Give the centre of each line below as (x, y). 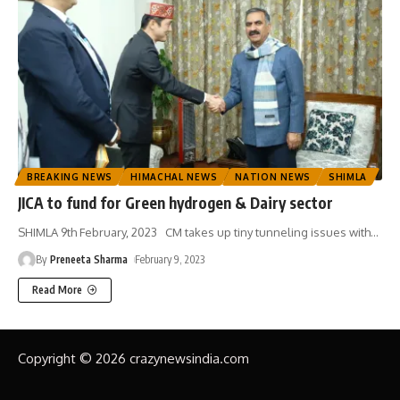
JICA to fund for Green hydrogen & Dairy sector (177, 203)
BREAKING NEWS (70, 177)
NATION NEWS (273, 177)
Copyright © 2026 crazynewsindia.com (133, 359)
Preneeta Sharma (89, 260)
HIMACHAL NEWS (174, 177)
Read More (57, 290)
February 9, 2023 (170, 260)
